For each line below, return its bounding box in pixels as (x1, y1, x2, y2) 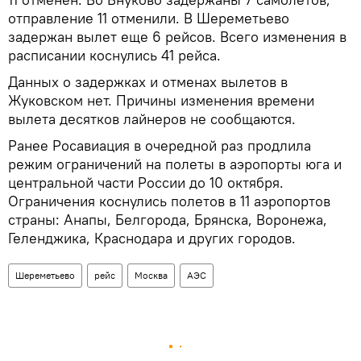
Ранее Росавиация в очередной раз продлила (8, 135, 311, 155)
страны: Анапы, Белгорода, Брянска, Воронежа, (8, 210, 327, 229)
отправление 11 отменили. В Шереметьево (8, 8, 289, 27)
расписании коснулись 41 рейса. (8, 45, 221, 64)
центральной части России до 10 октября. (8, 172, 284, 192)
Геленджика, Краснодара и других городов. (8, 228, 296, 247)
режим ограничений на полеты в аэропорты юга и (8, 154, 342, 173)
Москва (135, 268, 168, 281)
